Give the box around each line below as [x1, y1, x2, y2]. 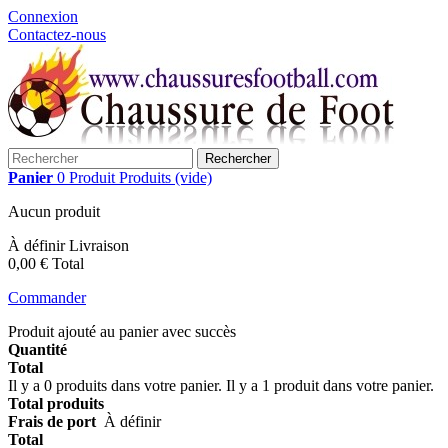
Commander [8, 289, 86, 306]
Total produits [8, 395, 104, 412]
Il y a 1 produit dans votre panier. [226, 377, 434, 394]
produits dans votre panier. [52, 377, 226, 394]
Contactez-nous [8, 26, 106, 43]
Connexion [8, 8, 78, 25]
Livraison [69, 237, 129, 254]
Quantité [8, 341, 67, 358]
